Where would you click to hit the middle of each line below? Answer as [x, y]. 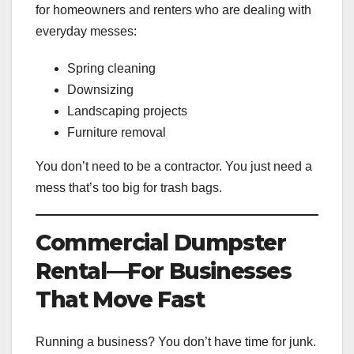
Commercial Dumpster [161, 242]
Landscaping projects [127, 111]
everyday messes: [86, 31]
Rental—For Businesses [164, 271]
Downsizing [100, 89]
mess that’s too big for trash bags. [129, 187]
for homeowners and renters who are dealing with [173, 9]
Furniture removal [117, 132]
